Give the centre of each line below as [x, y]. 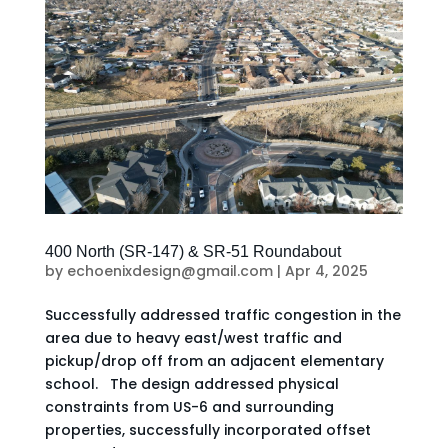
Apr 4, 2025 [326, 270]
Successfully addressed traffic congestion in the [222, 314]
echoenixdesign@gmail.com [169, 270]
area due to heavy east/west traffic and [193, 337]
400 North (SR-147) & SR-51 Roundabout [196, 251]
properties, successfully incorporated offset [207, 429]
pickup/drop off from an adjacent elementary [214, 360]
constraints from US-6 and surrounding [189, 406]
